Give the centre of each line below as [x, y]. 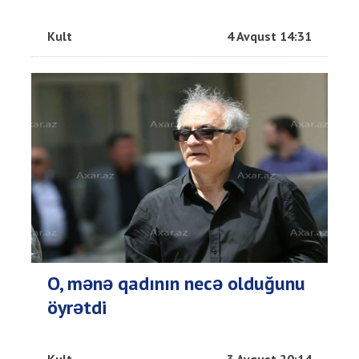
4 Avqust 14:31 [269, 36]
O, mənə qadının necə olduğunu [176, 284]
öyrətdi [77, 308]
